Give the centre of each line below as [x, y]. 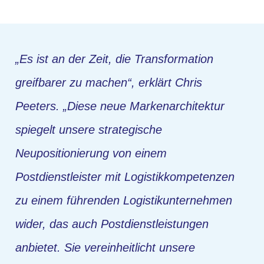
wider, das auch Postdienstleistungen [112, 224]
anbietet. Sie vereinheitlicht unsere [105, 248]
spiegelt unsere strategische [89, 130]
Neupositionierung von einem [91, 154]
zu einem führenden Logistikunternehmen [124, 201]
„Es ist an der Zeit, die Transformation [114, 59]
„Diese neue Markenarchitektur [144, 106]
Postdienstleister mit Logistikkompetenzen [125, 177]
